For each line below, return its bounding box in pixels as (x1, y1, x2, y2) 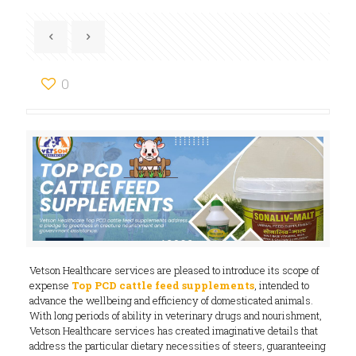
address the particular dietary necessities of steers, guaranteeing (29, 339, 326, 354)
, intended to (253, 278, 309, 293)
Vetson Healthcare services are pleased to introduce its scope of (29, 263, 319, 278)
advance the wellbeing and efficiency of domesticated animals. (29, 293, 313, 308)
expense (29, 278, 72, 293)
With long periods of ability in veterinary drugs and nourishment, (29, 308, 322, 323)
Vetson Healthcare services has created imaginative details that (29, 323, 318, 339)
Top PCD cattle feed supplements (71, 278, 254, 293)
